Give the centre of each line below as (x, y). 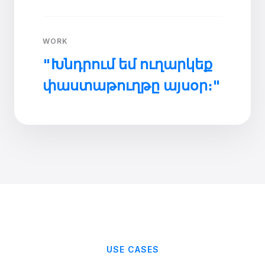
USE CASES (132, 249)
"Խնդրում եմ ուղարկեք (127, 64)
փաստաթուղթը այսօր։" (132, 85)
